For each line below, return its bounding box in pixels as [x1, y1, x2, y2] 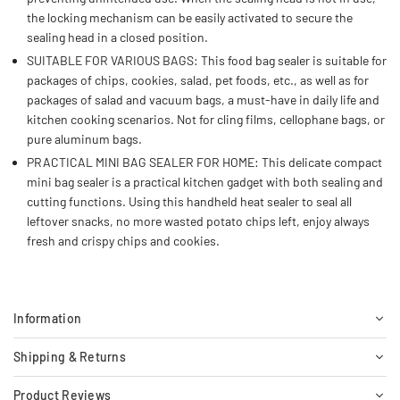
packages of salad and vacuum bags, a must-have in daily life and [27, 92, 379, 108]
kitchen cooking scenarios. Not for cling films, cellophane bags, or [27, 112, 385, 128]
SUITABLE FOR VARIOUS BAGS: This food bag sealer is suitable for [27, 53, 387, 69]
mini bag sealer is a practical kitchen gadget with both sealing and [27, 174, 383, 190]
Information [13, 311, 82, 327]
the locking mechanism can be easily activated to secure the [27, 10, 353, 26]
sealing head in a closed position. [27, 29, 208, 46]
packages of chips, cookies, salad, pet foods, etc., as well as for [27, 72, 369, 88]
